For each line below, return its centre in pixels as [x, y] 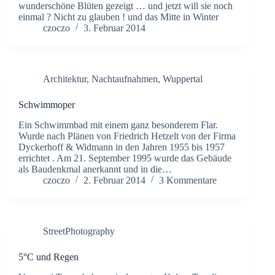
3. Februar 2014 [114, 28]
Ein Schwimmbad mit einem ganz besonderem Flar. [118, 125]
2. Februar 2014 [114, 180]
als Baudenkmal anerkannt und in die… [95, 169]
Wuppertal [183, 79]
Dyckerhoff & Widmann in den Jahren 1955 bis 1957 [122, 147]
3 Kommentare [188, 180]
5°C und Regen [48, 257]
